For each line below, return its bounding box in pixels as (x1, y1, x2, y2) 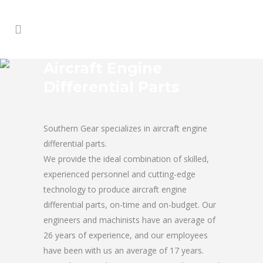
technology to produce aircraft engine (43, 184, 187, 195)
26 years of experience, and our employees (43, 230, 208, 241)
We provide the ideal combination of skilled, (43, 153, 209, 164)
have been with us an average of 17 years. (43, 245, 204, 256)
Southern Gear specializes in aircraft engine (43, 123, 207, 134)
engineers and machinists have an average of (43, 214, 215, 225)
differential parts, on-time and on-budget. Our (43, 199, 216, 210)
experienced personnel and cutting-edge (43, 168, 195, 180)
